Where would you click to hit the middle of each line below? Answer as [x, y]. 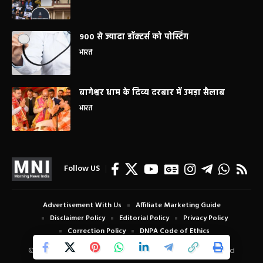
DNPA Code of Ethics [175, 232]
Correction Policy [97, 232]
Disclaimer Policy [77, 219]
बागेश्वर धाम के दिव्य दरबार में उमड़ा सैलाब [152, 93]
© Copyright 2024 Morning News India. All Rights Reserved [131, 251]
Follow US [82, 169]
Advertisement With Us [82, 206]
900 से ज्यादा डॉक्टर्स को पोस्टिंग [134, 38]
